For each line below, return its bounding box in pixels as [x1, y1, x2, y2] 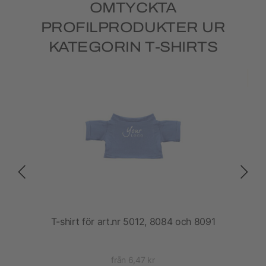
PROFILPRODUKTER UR [40, 20, 226, 36]
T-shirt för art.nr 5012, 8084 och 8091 [50, 216, 216, 228]
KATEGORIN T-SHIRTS [48, 39, 218, 55]
